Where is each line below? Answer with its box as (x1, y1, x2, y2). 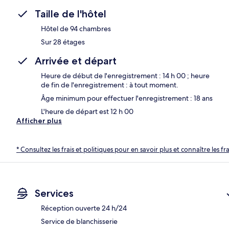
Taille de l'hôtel (35, 7, 106, 20)
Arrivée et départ (35, 54, 117, 67)
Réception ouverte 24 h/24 (41, 203, 127, 213)
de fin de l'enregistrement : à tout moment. (41, 80, 178, 89)
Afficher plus (16, 116, 62, 125)
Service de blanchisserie (41, 217, 118, 226)
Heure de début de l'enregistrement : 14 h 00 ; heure (41, 71, 210, 80)
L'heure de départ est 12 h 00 (41, 106, 133, 116)
